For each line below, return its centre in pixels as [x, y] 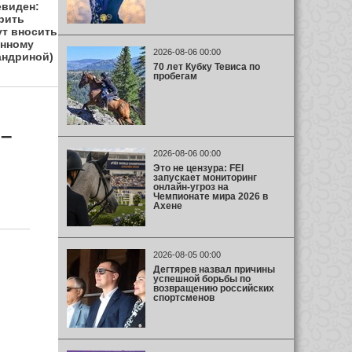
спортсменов [183, 297]
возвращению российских [213, 288]
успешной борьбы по [202, 279]
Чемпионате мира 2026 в [210, 196]
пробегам [175, 76]
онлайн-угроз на [191, 187]
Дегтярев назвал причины [214, 269]
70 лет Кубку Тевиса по [206, 66]
